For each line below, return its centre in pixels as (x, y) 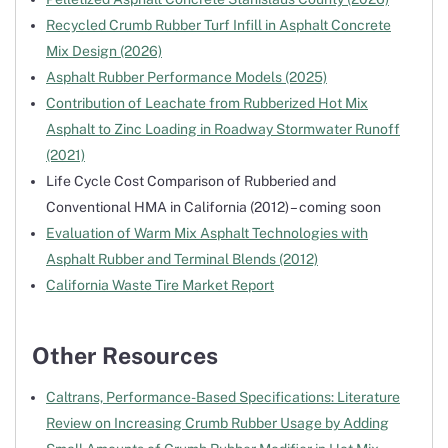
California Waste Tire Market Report (160, 285)
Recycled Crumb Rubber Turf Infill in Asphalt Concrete (218, 25)
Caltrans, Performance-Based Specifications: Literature (223, 397)
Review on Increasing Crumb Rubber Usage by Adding (217, 423)
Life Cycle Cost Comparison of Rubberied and (191, 181)
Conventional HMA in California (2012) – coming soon (213, 207)
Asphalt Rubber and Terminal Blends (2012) (182, 259)
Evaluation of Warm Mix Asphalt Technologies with (207, 233)
